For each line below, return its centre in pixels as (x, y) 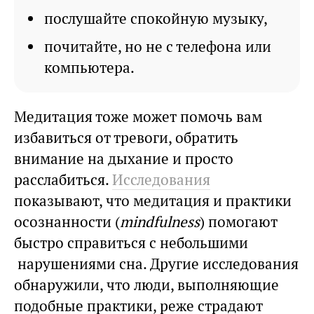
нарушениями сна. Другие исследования (156, 264)
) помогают (239, 222)
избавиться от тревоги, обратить (126, 138)
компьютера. (89, 68)
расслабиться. (63, 180)
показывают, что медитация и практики (153, 201)
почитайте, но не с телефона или (158, 47)
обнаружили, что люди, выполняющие (146, 285)
